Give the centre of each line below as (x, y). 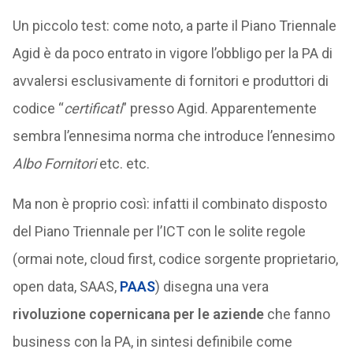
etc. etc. (124, 163)
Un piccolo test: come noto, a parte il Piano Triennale (174, 26)
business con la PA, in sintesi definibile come (152, 342)
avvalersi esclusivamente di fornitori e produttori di (170, 81)
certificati (93, 108)
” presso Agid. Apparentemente (219, 108)
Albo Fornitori (56, 163)
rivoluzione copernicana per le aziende (138, 314)
